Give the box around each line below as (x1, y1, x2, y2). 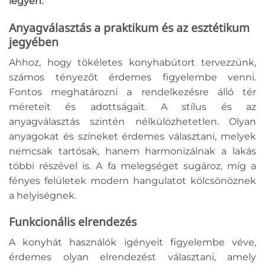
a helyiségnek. (9, 189, 76, 201)
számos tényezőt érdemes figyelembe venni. (9, 71, 256, 83)
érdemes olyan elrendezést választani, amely (9, 251, 256, 263)
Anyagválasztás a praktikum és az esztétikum (9, 20, 250, 36)
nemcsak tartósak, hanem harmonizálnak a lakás (9, 145, 256, 157)
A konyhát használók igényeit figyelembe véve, (9, 237, 256, 248)
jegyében (9, 34, 59, 50)
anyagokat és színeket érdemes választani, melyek (9, 130, 256, 142)
